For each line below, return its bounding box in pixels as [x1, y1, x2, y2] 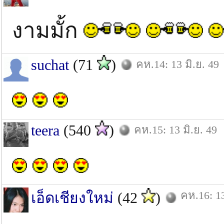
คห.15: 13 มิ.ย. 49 [134, 123, 217, 136]
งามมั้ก [12, 18, 83, 43]
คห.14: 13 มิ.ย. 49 [136, 58, 219, 70]
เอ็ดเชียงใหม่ [31, 189, 113, 206]
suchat [31, 56, 69, 73]
